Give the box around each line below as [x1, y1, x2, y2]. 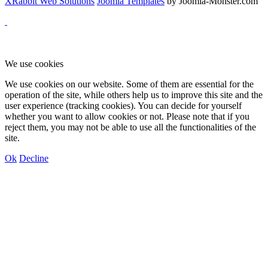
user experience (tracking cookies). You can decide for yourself [5, 100, 242, 111]
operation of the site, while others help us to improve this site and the [5, 90, 263, 100]
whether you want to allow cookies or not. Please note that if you [5, 111, 249, 122]
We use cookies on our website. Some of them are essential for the [5, 79, 254, 90]
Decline [19, 153, 48, 164]
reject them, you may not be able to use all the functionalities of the [5, 122, 256, 133]
